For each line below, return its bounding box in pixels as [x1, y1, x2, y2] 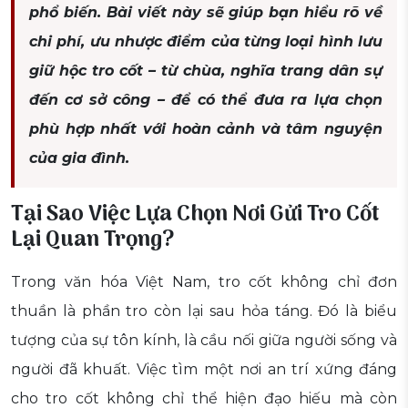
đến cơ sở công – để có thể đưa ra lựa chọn [29, 91, 382, 109]
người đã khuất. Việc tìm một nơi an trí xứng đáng [11, 361, 397, 379]
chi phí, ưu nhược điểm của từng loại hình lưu [29, 33, 382, 51]
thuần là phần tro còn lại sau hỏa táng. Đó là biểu [11, 302, 397, 321]
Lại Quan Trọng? [11, 222, 174, 259]
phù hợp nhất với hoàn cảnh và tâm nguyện [29, 120, 382, 138]
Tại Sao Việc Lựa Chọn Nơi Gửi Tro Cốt [11, 197, 380, 233]
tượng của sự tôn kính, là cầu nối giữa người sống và [11, 331, 397, 350]
